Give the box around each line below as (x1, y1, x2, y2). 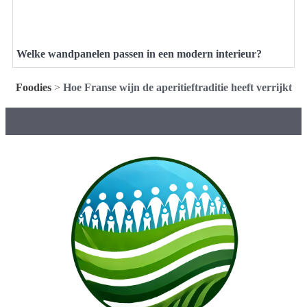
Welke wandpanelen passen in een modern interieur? (16, 48, 262, 60)
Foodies (15, 82, 51, 93)
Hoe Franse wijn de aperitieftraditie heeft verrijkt (62, 82, 292, 93)
